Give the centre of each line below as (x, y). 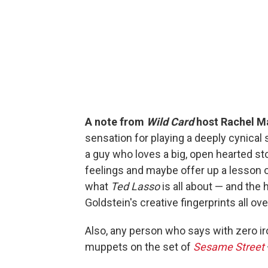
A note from (116, 121)
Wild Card (170, 121)
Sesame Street (229, 246)
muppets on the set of (139, 246)
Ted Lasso (135, 186)
